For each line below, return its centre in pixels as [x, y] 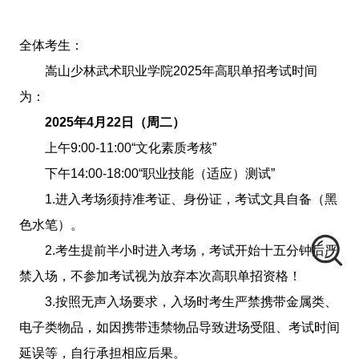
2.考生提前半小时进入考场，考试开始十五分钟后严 [191, 250]
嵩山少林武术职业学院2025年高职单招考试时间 [181, 71]
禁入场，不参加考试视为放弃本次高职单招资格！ [160, 276]
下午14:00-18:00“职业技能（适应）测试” [159, 173]
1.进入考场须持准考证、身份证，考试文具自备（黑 [191, 199]
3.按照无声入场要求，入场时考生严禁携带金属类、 [191, 301]
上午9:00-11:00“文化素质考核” [130, 147]
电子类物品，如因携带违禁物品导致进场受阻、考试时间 [179, 327]
